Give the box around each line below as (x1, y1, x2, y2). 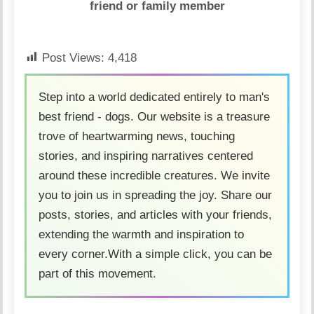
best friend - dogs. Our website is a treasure (39, 109, 271, 123)
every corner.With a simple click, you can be (39, 247, 273, 261)
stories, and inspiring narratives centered (39, 149, 254, 163)
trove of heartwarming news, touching (39, 129, 235, 143)
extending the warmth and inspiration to (39, 227, 245, 241)
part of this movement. (39, 266, 157, 280)
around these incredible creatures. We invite (39, 168, 271, 182)
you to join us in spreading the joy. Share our (39, 188, 273, 202)
